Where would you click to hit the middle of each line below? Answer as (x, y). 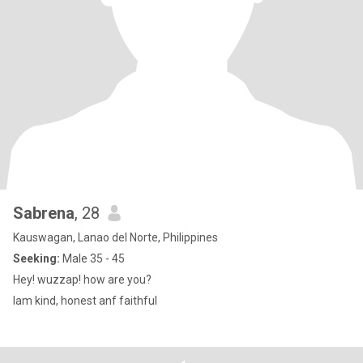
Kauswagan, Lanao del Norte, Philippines (115, 237)
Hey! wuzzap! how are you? (82, 280)
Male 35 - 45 (92, 258)
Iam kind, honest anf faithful (85, 301)
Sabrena (44, 213)
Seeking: (36, 258)
